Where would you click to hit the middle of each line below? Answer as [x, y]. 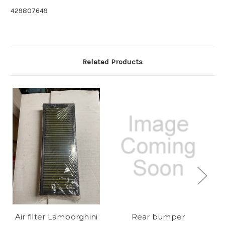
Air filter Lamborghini [56, 217]
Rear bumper [158, 217]
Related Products [113, 62]
